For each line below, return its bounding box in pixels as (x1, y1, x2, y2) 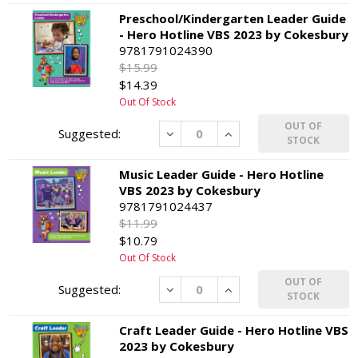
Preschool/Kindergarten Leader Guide (119, 10, 347, 27)
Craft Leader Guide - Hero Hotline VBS (119, 322, 349, 339)
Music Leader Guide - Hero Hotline (119, 166, 324, 183)
